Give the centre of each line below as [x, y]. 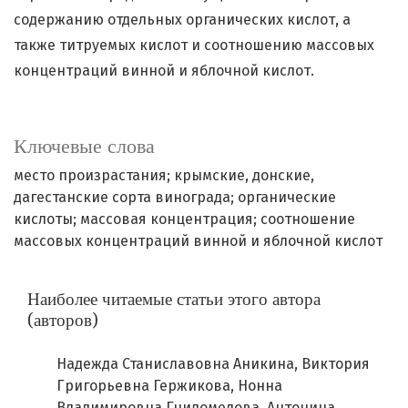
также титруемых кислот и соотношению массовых [194, 46]
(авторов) [63, 321]
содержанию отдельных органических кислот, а [182, 20]
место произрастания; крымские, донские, [164, 176]
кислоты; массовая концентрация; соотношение [184, 219]
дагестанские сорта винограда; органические [175, 198]
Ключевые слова [84, 147]
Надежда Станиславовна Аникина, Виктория [213, 364]
